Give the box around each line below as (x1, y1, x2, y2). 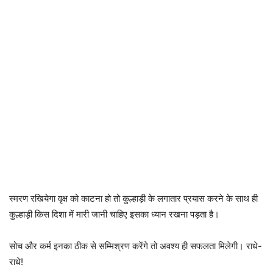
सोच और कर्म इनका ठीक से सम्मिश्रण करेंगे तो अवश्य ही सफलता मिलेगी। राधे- (9, 239, 262, 252)
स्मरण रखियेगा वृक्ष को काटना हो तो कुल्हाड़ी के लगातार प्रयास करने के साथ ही (9, 192, 258, 204)
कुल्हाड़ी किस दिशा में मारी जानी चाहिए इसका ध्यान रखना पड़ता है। (9, 208, 219, 220)
